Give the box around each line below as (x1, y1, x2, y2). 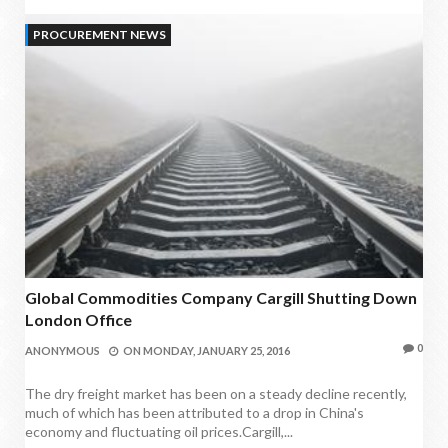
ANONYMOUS (25, 343, 100, 357)
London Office (25, 309, 132, 329)
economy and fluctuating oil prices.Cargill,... (25, 422, 293, 440)
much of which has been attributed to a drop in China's (25, 403, 364, 421)
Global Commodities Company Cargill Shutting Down (25, 287, 417, 307)
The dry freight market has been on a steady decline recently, (25, 384, 407, 402)
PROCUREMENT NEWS (33, 26, 166, 42)
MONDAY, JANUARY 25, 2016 (143, 343, 290, 357)
